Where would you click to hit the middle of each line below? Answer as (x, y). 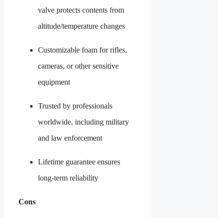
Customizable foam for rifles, (82, 50)
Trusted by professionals (75, 106)
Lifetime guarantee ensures (79, 162)
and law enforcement (70, 138)
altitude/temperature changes (82, 26)
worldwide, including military (83, 122)
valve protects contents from (81, 10)
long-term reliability (68, 178)
